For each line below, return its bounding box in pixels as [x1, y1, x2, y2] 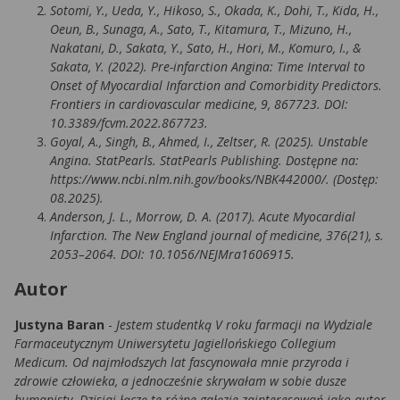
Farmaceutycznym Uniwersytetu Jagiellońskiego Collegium [14, 335, 336, 353]
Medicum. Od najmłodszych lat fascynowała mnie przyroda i [14, 354, 349, 371]
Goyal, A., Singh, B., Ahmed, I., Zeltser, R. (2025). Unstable [50, 133, 368, 151]
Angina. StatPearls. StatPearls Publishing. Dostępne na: [50, 152, 359, 170]
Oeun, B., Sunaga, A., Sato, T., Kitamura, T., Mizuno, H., [50, 21, 352, 38]
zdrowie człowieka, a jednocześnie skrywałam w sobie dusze [14, 372, 346, 390]
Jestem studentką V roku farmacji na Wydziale [116, 316, 372, 334]
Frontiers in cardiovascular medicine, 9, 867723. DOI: [50, 96, 348, 113]
